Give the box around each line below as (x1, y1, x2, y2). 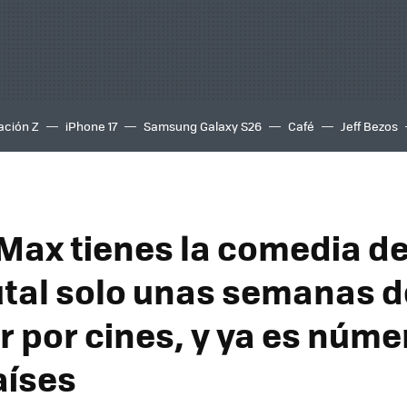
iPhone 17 (65, 117, 117, 134)
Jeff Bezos (341, 117, 398, 134)
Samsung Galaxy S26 (144, 117, 262, 134)
